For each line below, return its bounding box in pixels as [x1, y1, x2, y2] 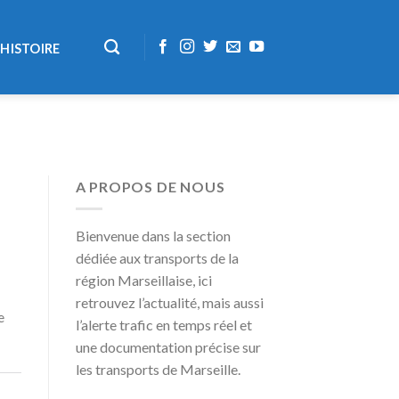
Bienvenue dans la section [75, 226, 231, 244]
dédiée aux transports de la [75, 248, 239, 266]
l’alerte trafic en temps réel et [75, 315, 252, 333]
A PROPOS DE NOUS [75, 178, 225, 196]
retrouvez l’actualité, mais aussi [75, 293, 264, 311]
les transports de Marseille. [75, 360, 240, 378]
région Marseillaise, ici [75, 271, 212, 289]
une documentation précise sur [75, 338, 261, 355]
